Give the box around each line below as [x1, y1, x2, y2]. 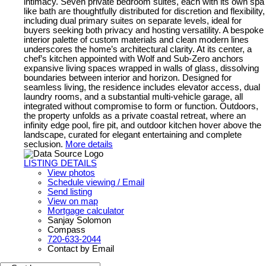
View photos [47, 167, 95, 178]
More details [65, 139, 113, 149]
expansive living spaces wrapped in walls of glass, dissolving [24, 63, 259, 73]
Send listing [47, 186, 92, 197]
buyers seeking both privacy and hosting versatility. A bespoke [24, 25, 264, 35]
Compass [47, 224, 85, 235]
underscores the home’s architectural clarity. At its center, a [24, 44, 252, 54]
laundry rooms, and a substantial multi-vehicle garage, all [24, 91, 243, 102]
